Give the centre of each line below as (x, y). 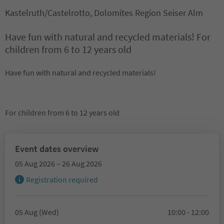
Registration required (62, 179)
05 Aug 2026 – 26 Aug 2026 (58, 163)
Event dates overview (57, 149)
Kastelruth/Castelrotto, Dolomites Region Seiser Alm (104, 13)
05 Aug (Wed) (37, 212)
